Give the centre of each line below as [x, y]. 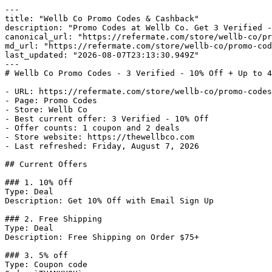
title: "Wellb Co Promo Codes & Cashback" [102, 19]
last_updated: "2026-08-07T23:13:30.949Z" [102, 55]
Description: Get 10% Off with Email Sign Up [109, 201]
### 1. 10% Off [39, 182]
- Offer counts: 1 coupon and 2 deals [92, 128]
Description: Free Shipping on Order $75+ [102, 237]
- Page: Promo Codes [51, 100]
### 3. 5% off [36, 255]
